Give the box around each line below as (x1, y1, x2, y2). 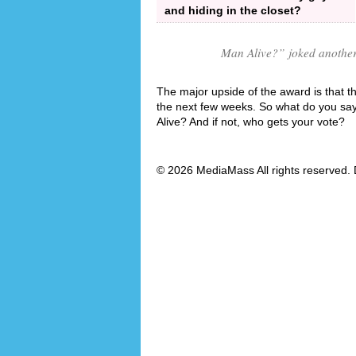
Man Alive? (220, 44, 278, 60)
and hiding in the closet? (164, 3, 301, 17)
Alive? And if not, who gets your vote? (157, 115, 345, 129)
